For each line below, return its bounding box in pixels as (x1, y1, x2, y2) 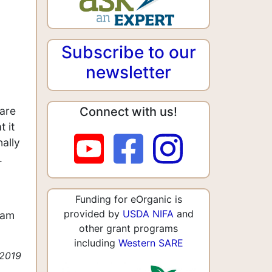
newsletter (86, 61, 171, 83)
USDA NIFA (122, 207, 174, 220)
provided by (63, 207, 123, 220)
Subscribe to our (61, 41, 196, 63)
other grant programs (79, 222, 178, 234)
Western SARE (118, 236, 183, 249)
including (73, 236, 118, 249)
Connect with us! (80, 104, 177, 119)
